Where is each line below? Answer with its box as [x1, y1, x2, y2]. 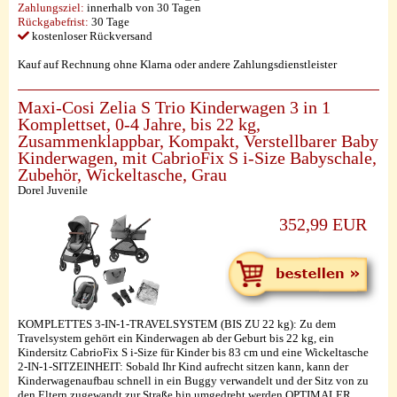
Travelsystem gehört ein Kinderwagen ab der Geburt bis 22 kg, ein [18, 331, 334, 345]
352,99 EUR [279, 215, 367, 234]
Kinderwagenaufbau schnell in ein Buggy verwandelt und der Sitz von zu [18, 374, 369, 387]
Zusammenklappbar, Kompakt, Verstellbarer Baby [18, 132, 378, 151]
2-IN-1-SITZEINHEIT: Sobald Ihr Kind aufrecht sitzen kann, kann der [18, 360, 348, 373]
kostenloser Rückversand [29, 29, 152, 43]
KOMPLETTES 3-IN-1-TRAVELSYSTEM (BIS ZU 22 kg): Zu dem [18, 317, 336, 331]
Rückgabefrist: [18, 15, 89, 28]
